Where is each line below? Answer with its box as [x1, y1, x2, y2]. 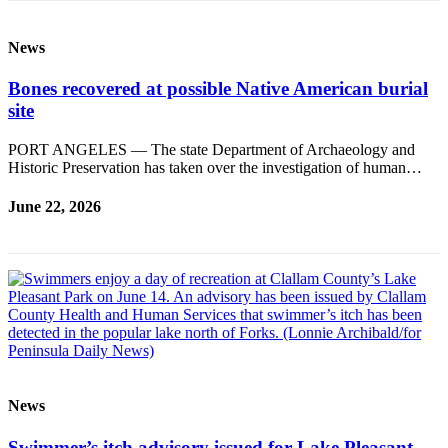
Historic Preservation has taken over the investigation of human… [8, 158, 422, 176]
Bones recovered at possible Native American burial [8, 77, 428, 99]
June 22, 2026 [8, 197, 101, 215]
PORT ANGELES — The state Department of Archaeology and [8, 140, 415, 158]
